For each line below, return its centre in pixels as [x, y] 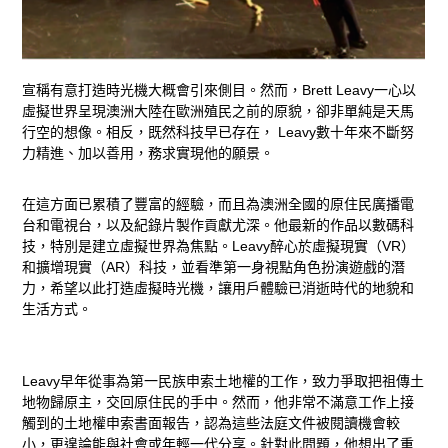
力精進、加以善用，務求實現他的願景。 [148, 153]
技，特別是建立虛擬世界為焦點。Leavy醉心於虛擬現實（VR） [219, 246]
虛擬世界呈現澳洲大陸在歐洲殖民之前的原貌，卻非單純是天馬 [218, 111]
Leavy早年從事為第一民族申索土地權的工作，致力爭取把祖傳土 [223, 381]
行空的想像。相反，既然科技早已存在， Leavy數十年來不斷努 [218, 132]
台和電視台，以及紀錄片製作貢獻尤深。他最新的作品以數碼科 [218, 225]
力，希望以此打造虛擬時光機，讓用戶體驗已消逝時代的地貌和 [218, 288]
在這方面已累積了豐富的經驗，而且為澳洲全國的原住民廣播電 [218, 204]
